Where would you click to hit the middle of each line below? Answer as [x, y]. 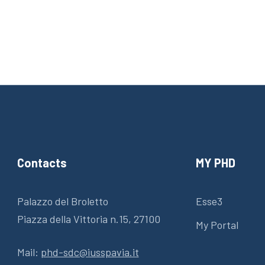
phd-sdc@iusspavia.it [90, 252]
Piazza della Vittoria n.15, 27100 [88, 219]
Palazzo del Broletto [62, 201]
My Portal [217, 225]
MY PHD [215, 163]
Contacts [42, 163]
